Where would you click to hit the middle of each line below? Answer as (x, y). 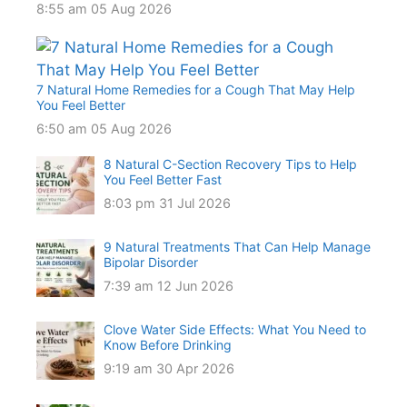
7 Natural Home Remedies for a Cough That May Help (196, 90)
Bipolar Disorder (151, 263)
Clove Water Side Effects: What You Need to (235, 330)
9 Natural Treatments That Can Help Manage (237, 247)
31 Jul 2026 (195, 203)
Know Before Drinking (168, 345)
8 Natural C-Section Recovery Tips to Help (230, 164)
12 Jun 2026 (195, 286)
